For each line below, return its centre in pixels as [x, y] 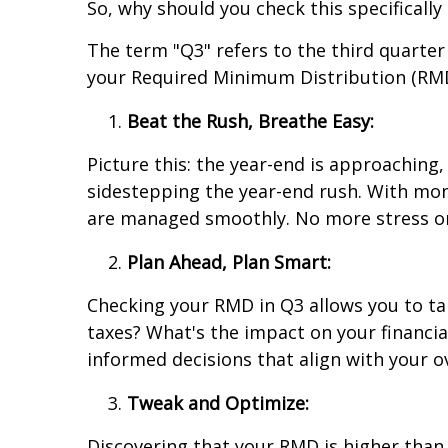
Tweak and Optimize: [218, 403]
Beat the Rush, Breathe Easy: [250, 121]
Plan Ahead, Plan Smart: [229, 262]
